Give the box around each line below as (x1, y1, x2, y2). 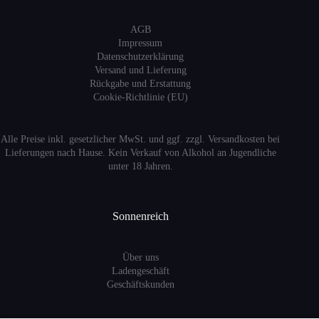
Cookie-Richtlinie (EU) (93, 91, 188, 103)
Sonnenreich (112, 209, 169, 222)
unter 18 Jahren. (108, 160, 173, 172)
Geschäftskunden (106, 279, 174, 291)
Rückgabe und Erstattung (90, 78, 192, 89)
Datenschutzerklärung (97, 51, 184, 62)
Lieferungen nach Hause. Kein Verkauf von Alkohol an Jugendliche (4, 147, 276, 158)
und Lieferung (128, 64, 187, 75)
